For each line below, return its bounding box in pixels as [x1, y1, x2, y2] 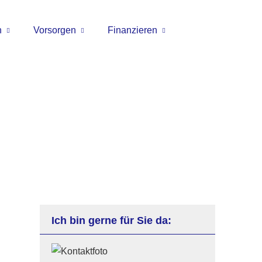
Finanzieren [108, 25, 157, 35]
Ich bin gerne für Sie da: [51, 215, 171, 226]
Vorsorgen [33, 25, 76, 35]
